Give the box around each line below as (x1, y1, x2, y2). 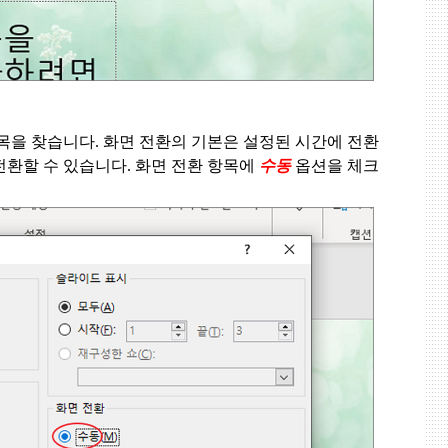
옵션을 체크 (295, 157, 379, 175)
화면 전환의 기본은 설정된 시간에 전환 (103, 133, 379, 151)
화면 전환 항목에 (135, 157, 259, 175)
